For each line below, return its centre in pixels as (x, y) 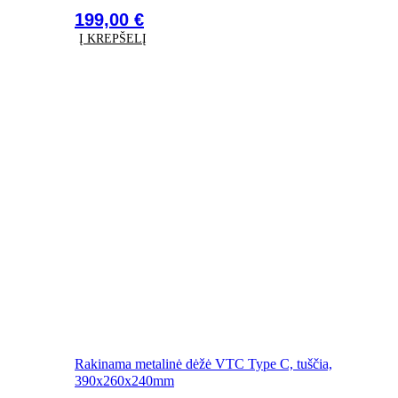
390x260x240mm (124, 380)
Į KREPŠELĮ (113, 39)
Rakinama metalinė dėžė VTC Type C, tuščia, (203, 363)
